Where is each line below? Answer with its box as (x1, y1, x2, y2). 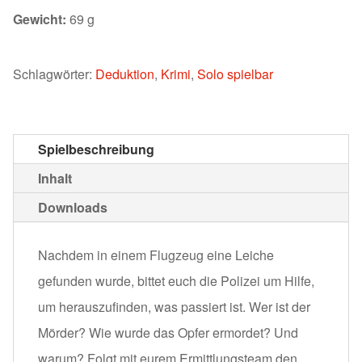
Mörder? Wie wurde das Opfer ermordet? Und (38, 322, 298, 342)
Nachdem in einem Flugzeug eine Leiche (38, 245, 274, 264)
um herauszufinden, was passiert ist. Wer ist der (38, 297, 310, 316)
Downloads (38, 197, 107, 217)
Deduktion (95, 64, 154, 83)
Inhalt (38, 168, 72, 187)
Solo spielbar (197, 64, 273, 83)
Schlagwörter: (13, 64, 95, 83)
